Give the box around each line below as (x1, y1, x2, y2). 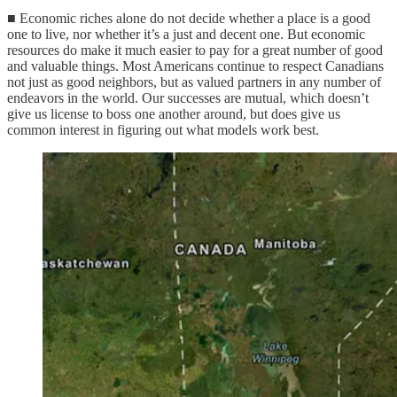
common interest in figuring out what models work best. (7, 121, 319, 137)
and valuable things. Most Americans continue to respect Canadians (7, 58, 384, 74)
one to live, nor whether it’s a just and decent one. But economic (7, 26, 365, 42)
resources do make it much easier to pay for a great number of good (7, 42, 383, 58)
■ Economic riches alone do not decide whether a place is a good (7, 10, 370, 26)
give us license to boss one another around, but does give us (7, 105, 340, 121)
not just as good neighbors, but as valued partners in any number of (7, 74, 381, 90)
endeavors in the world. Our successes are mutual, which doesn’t (7, 90, 369, 105)
